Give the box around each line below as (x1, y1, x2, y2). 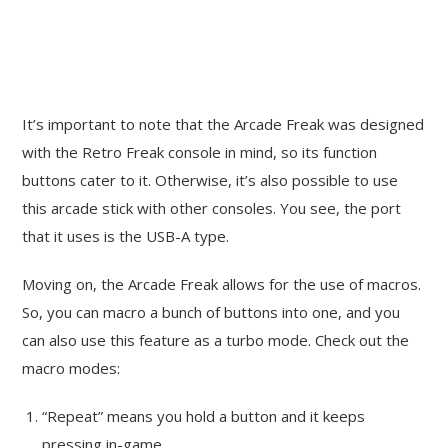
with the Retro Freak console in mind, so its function (22, 142, 378, 163)
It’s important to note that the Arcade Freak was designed (22, 114, 425, 135)
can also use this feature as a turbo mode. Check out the (22, 330, 410, 351)
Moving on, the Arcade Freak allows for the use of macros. (22, 274, 422, 295)
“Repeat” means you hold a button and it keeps (42, 406, 366, 427)
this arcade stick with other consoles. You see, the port (22, 198, 402, 219)
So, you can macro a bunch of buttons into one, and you (22, 302, 401, 323)
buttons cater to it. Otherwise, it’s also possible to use (22, 170, 399, 191)
